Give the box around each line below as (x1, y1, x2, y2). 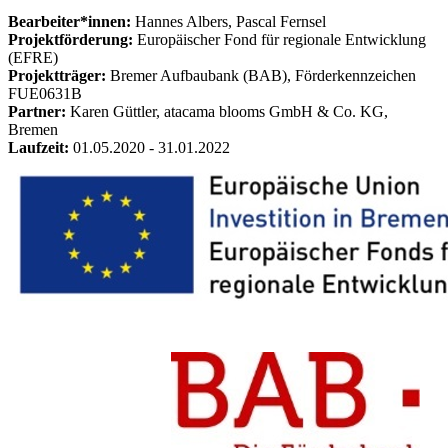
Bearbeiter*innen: (8, 13, 131, 31)
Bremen (8, 121, 58, 139)
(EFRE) (8, 49, 58, 67)
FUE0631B (8, 85, 82, 103)
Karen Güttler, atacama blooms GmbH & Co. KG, (70, 103, 388, 121)
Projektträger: (8, 67, 106, 85)
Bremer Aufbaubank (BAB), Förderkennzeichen (106, 67, 416, 85)
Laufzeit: (8, 139, 69, 157)
